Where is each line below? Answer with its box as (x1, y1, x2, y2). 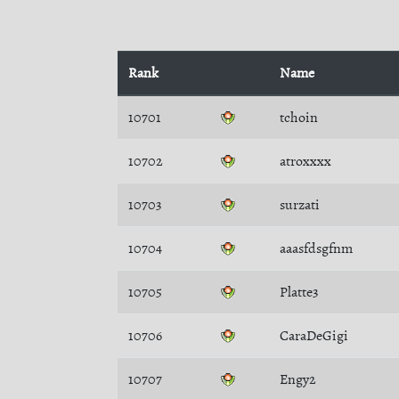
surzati (280, 195, 320, 215)
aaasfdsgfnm (280, 239, 353, 258)
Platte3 (280, 282, 319, 302)
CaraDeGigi (280, 326, 348, 346)
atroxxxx (280, 151, 331, 171)
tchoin (280, 108, 318, 127)
